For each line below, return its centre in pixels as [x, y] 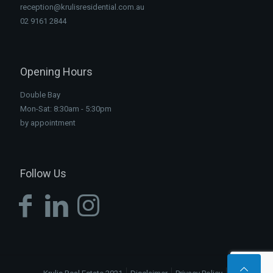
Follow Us [43, 173]
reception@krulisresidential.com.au [82, 7]
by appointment [48, 123]
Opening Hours [56, 72]
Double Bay [40, 95]
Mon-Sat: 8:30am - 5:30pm [66, 109]
